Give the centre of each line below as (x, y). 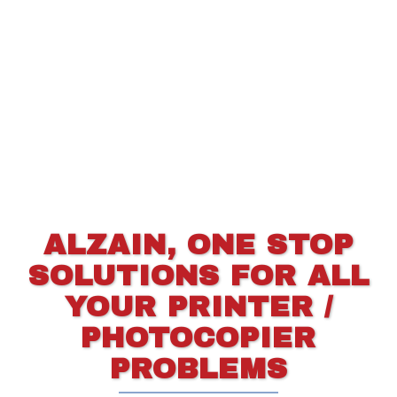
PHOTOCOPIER (198, 338)
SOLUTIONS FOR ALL (198, 276)
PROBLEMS (198, 369)
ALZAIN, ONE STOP (198, 245)
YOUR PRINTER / (198, 307)
